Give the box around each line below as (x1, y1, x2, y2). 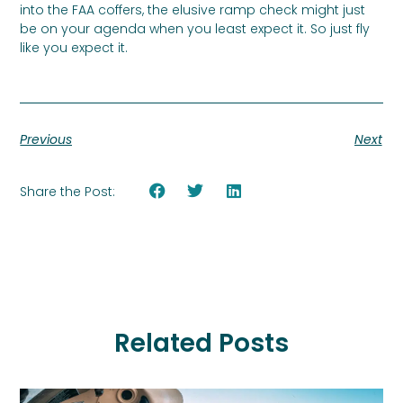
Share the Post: (20, 183, 116, 201)
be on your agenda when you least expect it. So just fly (20, 20, 371, 39)
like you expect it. (20, 39, 129, 58)
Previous (20, 130, 73, 148)
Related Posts (114, 326, 289, 362)
